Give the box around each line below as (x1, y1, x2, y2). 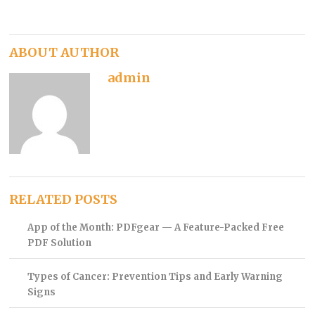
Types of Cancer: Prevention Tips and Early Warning (27, 270, 283, 283)
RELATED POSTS (9, 191, 118, 207)
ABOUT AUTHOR (9, 44, 120, 60)
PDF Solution (27, 236, 91, 249)
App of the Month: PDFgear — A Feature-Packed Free (27, 221, 284, 233)
